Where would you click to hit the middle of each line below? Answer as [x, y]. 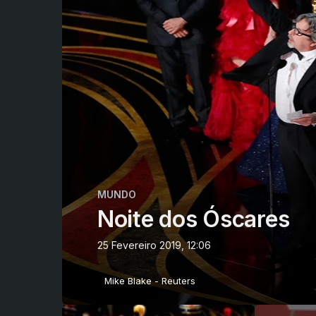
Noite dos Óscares [194, 219]
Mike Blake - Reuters [150, 281]
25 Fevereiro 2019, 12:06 [154, 245]
